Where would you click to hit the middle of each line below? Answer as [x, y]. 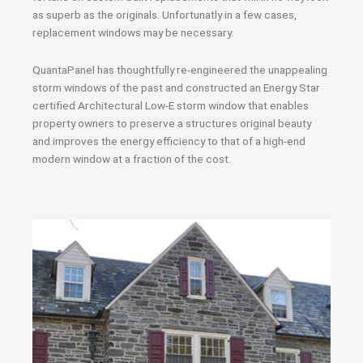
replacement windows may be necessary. [133, 32]
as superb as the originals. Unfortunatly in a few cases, [164, 15]
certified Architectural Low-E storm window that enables [171, 105]
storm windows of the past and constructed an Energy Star [176, 87]
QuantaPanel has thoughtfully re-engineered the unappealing [180, 69]
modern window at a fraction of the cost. [132, 158]
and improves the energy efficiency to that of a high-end [169, 141]
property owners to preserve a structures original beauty [172, 123]
